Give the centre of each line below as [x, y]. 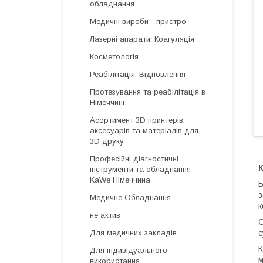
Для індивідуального [129, 250]
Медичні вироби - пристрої [139, 21]
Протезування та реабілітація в [148, 92]
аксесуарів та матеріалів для [144, 131]
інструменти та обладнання [140, 169]
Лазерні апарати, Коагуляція [142, 39]
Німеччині [107, 102]
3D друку [107, 141]
